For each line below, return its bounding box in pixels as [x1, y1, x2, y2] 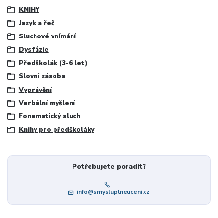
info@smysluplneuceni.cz [76, 188, 150, 196]
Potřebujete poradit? [72, 162, 146, 172]
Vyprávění [18, 85, 52, 94]
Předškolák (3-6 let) [18, 58, 88, 68]
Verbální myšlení [18, 98, 75, 108]
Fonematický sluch [18, 112, 80, 121]
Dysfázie [18, 45, 49, 54]
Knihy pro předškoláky [18, 125, 94, 134]
